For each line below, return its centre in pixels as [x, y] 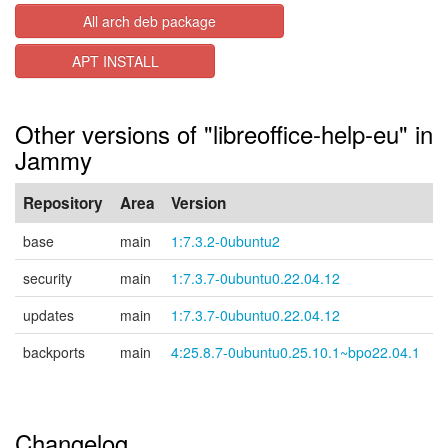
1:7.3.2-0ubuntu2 [225, 241]
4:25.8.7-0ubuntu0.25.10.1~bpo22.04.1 [295, 352]
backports [54, 352]
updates [48, 315]
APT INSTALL [115, 61]
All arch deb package [149, 21]
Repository [63, 203]
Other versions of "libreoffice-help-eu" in [224, 133]
